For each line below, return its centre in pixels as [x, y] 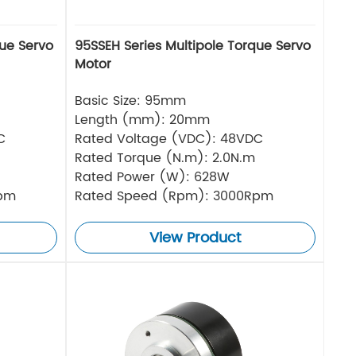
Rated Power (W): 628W [153, 178]
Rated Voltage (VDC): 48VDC [169, 139]
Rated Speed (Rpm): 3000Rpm [174, 197]
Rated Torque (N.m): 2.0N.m [165, 159]
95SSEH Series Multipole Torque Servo [193, 46]
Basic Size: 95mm [131, 101]
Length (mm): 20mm [143, 120]
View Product [195, 238]
